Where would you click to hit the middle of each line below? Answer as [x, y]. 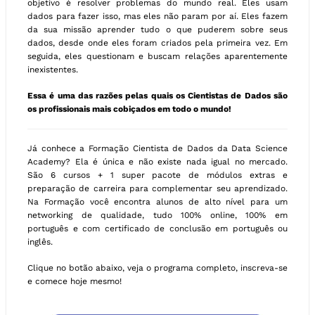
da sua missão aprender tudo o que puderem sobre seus [157, 30]
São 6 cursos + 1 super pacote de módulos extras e [157, 175]
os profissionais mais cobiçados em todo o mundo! [129, 109]
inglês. [40, 242]
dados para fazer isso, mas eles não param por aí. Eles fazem [157, 17]
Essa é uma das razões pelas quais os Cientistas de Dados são [157, 96]
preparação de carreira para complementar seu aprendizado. [157, 189]
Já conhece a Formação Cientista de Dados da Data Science [157, 149]
